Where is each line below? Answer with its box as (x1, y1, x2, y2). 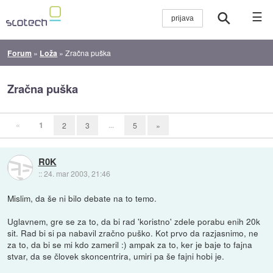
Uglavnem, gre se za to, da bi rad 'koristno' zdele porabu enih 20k (7, 214, 261, 227)
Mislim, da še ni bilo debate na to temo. (7, 191, 157, 204)
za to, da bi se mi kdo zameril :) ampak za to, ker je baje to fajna (7, 238, 253, 250)
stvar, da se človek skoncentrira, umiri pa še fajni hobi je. (7, 249, 225, 262)
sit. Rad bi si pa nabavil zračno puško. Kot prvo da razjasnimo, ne (7, 226, 259, 239)
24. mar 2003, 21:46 (43, 168, 110, 179)
